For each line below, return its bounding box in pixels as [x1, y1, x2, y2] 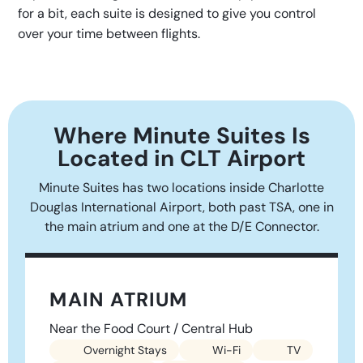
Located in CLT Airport [58, 143, 305, 174]
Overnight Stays [79, 343, 167, 358]
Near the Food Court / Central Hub [49, 320, 254, 338]
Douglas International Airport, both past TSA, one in [29, 199, 334, 216]
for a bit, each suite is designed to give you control [18, 5, 317, 23]
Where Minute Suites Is [53, 121, 310, 152]
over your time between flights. [18, 25, 201, 43]
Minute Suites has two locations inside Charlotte [39, 179, 324, 197]
